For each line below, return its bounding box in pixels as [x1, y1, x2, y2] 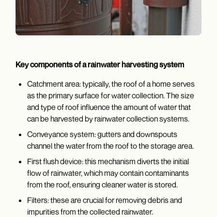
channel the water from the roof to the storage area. [27, 141, 194, 151]
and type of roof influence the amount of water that [27, 102, 191, 112]
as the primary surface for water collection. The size [27, 91, 194, 101]
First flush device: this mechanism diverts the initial [27, 156, 189, 167]
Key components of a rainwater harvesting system [15, 60, 184, 70]
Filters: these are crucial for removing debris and [27, 195, 182, 205]
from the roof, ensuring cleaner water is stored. [27, 180, 178, 190]
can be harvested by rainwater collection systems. [27, 114, 191, 124]
